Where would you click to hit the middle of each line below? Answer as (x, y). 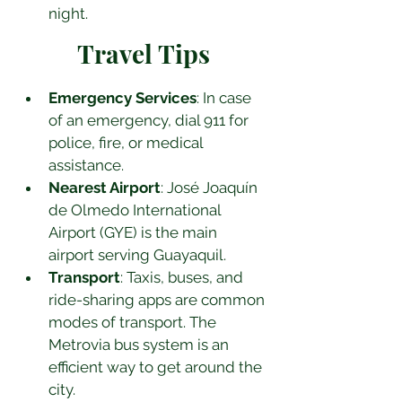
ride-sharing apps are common (158, 300)
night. (68, 13)
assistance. (86, 165)
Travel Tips (144, 53)
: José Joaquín (211, 188)
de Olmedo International (136, 210)
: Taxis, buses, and (184, 277)
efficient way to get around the (157, 367)
